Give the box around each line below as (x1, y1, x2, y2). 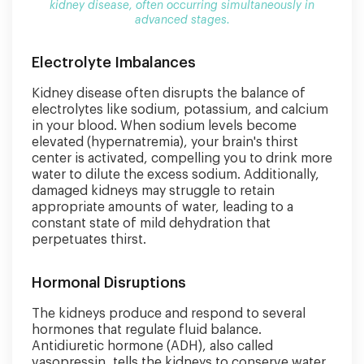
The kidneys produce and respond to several (32, 307, 305, 320)
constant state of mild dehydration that (32, 217, 271, 230)
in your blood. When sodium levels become (32, 119, 297, 132)
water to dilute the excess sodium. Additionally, (32, 168, 319, 181)
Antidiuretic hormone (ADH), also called (32, 340, 273, 353)
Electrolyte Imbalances (32, 55, 196, 70)
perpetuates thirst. (32, 233, 146, 246)
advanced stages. (134, 15, 230, 26)
